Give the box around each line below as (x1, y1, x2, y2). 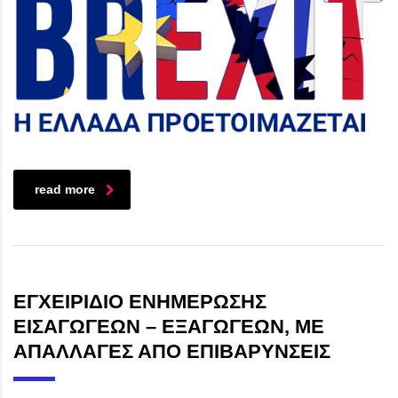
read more (35, 182, 95, 197)
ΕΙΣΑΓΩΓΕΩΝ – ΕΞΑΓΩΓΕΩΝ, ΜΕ (13, 315, 324, 338)
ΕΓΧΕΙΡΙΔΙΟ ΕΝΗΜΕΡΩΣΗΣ (13, 291, 267, 314)
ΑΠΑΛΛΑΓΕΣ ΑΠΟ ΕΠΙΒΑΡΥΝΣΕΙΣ (13, 340, 330, 363)
